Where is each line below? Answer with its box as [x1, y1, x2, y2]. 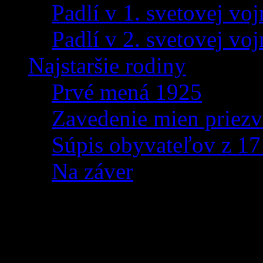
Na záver [52, 159, 133, 184]
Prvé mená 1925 [52, 79, 202, 105]
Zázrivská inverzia [5, 206, 208, 234]
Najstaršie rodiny [28, 53, 186, 79]
